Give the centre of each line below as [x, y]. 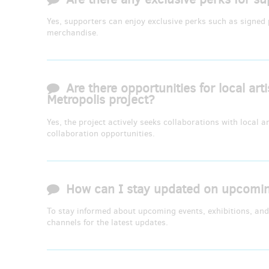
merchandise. [73, 33]
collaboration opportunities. [101, 133]
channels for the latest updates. [107, 222]
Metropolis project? [101, 100]
